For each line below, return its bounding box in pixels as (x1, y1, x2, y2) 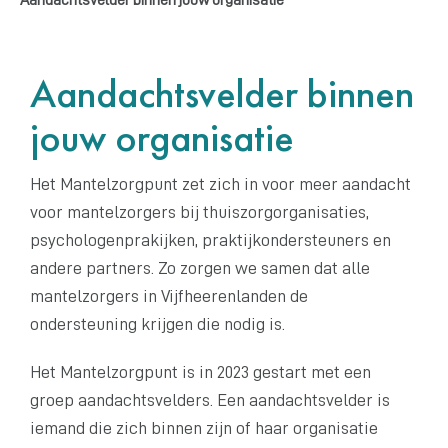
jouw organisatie (30, 111, 294, 163)
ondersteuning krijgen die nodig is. (30, 314, 285, 333)
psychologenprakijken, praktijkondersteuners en (30, 230, 391, 249)
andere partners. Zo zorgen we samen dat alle (30, 258, 370, 277)
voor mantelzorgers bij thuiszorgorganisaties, (30, 202, 369, 221)
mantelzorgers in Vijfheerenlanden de (30, 286, 308, 305)
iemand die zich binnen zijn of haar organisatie (30, 418, 378, 437)
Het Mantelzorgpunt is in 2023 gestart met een (30, 362, 371, 381)
